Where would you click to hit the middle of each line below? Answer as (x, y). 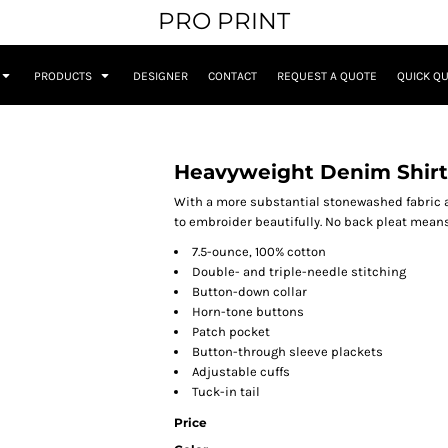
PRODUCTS (64, 76)
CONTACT (232, 76)
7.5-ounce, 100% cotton (259, 252)
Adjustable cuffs (241, 372)
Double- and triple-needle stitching (299, 272)
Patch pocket (231, 332)
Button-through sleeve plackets (287, 352)
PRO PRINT (224, 21)
